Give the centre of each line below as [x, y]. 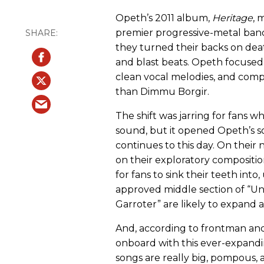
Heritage [232, 18]
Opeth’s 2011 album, [164, 18]
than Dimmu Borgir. [162, 92]
